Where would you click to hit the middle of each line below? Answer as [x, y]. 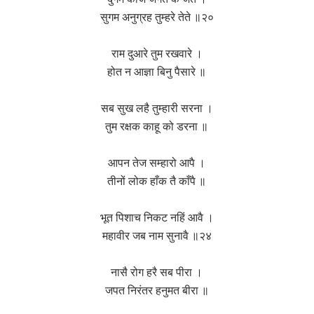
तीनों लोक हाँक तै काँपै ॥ [157, 181]
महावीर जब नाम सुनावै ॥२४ [157, 236]
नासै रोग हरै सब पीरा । [157, 272]
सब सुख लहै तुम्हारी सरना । [157, 108]
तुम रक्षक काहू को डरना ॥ [157, 127]
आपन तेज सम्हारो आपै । [157, 163]
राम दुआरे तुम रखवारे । [157, 54]
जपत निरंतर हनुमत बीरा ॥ [157, 291]
